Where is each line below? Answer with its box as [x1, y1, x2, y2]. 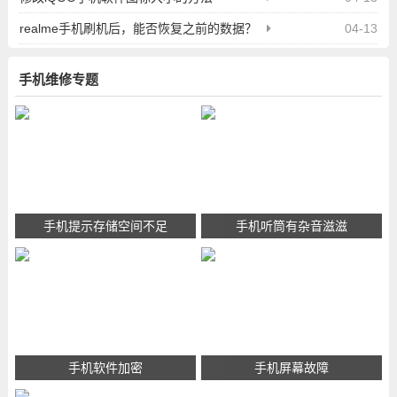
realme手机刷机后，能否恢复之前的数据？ [19, 20, 257, 35]
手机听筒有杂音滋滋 [236, 218, 348, 233]
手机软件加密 [67, 360, 143, 375]
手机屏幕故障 [254, 360, 330, 375]
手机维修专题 [18, 71, 98, 87]
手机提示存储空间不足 [43, 218, 167, 233]
